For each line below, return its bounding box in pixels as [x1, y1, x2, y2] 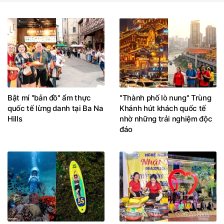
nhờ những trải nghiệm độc [119, 114, 212, 124]
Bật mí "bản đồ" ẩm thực [7, 93, 91, 103]
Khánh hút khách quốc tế [119, 103, 206, 113]
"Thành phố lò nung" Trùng [119, 93, 211, 103]
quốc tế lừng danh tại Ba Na [7, 103, 103, 113]
